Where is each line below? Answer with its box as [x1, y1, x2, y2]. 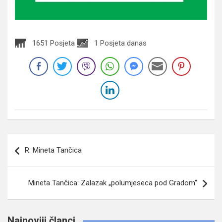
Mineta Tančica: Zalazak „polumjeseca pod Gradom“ [28, 178, 197, 187]
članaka [7, 150, 51, 165]
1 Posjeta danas [94, 38, 147, 48]
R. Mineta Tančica [25, 145, 82, 155]
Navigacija [7, 134, 66, 149]
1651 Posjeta [32, 38, 75, 48]
